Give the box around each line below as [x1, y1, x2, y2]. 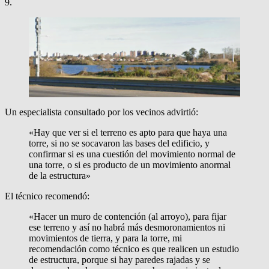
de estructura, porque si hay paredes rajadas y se [29, 255, 210, 265]
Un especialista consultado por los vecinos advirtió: [5, 107, 198, 117]
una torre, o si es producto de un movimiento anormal [29, 160, 231, 170]
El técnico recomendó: [5, 191, 89, 201]
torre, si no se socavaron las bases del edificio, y [29, 138, 210, 148]
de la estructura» [29, 171, 91, 181]
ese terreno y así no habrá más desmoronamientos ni [29, 222, 225, 232]
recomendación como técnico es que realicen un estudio [29, 244, 239, 254]
